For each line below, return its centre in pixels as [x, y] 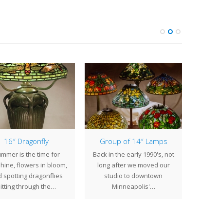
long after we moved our [133, 165]
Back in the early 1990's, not [133, 154]
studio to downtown [133, 176]
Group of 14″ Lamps [133, 141]
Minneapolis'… [133, 186]
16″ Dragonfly [26, 141]
